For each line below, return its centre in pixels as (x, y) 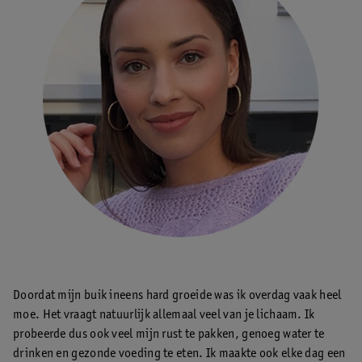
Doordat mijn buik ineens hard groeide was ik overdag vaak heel (177, 296)
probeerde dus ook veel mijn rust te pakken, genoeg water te (169, 335)
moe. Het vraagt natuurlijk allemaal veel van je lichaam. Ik (164, 316)
